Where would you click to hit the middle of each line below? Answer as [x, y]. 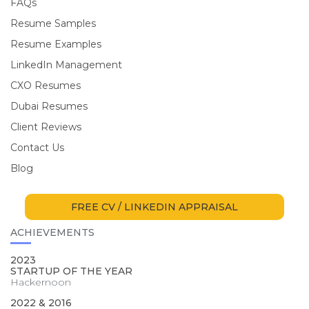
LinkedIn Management [66, 65]
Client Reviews [46, 127]
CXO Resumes [46, 86]
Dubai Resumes [49, 106]
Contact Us [37, 148]
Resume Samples [53, 23]
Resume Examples [56, 44]
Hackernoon [41, 282]
